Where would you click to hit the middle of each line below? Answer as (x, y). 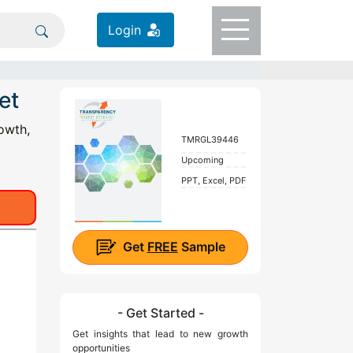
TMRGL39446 (210, 139)
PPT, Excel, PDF (213, 180)
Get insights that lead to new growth (160, 334)
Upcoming (202, 160)
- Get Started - (160, 313)
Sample (201, 246)
